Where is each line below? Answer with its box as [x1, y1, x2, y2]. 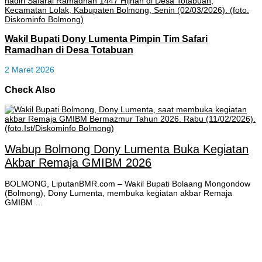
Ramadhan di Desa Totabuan [5, 44, 133, 55]
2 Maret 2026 [5, 65, 54, 75]
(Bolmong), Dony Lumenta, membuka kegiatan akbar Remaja [5, 188, 232, 198]
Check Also [5, 84, 56, 95]
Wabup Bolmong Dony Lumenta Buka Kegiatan [5, 142, 249, 156]
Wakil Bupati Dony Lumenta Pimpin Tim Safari [5, 33, 208, 44]
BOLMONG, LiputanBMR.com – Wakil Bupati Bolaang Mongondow [5, 179, 250, 189]
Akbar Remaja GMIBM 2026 [5, 156, 151, 169]
